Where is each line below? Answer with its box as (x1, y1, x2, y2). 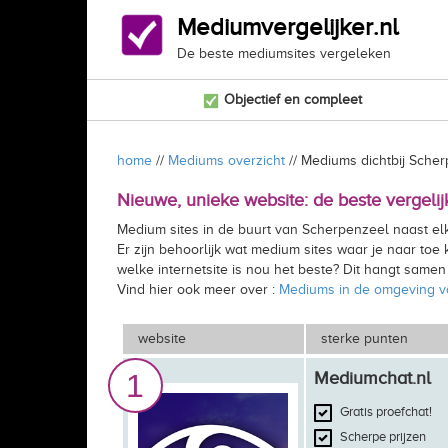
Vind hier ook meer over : (117, 282, 279, 297)
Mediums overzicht (168, 153, 285, 168)
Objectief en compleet (220, 92, 362, 107)
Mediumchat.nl (313, 368, 431, 388)
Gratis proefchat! (336, 404, 432, 419)
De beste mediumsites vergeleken (177, 46, 391, 61)
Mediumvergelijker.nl (177, 14, 398, 40)
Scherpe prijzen (336, 429, 426, 444)
